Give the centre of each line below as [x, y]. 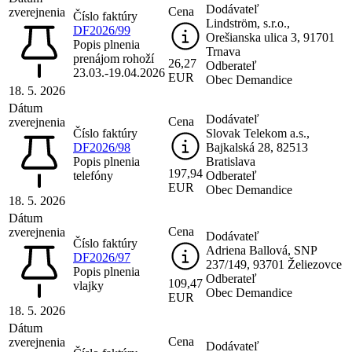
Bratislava [231, 161]
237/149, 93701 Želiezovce [274, 264]
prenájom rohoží [114, 58]
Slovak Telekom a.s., [258, 133]
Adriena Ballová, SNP [261, 250]
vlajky [88, 285]
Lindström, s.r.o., [248, 23]
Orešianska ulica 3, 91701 [270, 37]
